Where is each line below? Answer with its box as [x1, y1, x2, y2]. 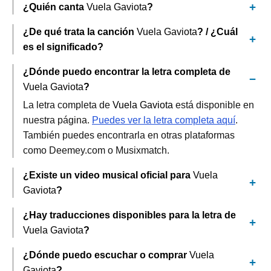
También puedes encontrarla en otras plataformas [23, 130, 235, 140]
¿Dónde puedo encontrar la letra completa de [23, 67, 230, 77]
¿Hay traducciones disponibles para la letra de [23, 210, 236, 220]
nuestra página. [23, 115, 92, 125]
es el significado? [23, 42, 103, 52]
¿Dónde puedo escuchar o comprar [23, 250, 189, 260]
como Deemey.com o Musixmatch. [23, 145, 169, 155]
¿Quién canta [23, 2, 87, 12]
